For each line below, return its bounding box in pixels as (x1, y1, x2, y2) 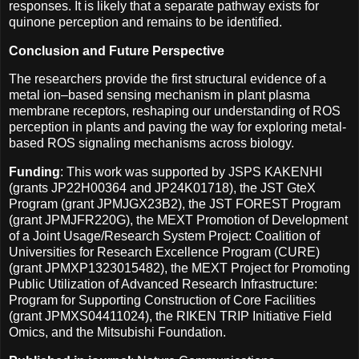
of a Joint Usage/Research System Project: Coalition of (9, 229, 320, 244)
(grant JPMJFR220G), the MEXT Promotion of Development (9, 213, 348, 228)
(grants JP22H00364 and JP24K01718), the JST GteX (9, 181, 316, 196)
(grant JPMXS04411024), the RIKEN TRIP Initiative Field (9, 309, 332, 324)
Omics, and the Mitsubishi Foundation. (9, 325, 226, 340)
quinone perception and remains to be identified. (9, 14, 282, 29)
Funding (9, 165, 60, 179)
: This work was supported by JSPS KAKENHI (60, 165, 322, 179)
